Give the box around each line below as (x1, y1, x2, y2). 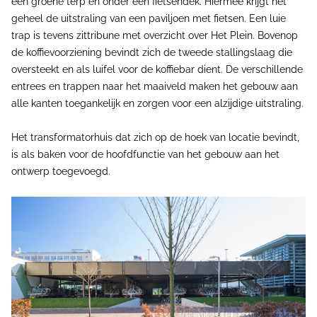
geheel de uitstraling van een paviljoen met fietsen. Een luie (11, 12, 286, 24)
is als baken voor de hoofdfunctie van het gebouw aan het (11, 148, 279, 160)
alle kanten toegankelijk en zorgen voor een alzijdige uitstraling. (11, 97, 304, 109)
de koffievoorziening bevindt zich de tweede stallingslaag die (11, 46, 292, 58)
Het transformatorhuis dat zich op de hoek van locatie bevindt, (11, 131, 299, 143)
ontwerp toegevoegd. (11, 165, 110, 177)
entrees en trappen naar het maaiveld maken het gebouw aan (11, 80, 298, 92)
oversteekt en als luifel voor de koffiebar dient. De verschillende (11, 63, 303, 75)
